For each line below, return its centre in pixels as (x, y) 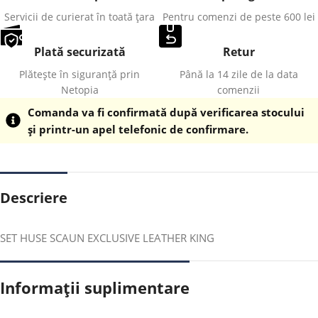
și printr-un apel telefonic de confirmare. (138, 129)
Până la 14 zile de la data (238, 74)
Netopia (79, 89)
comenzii (238, 89)
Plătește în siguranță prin (79, 74)
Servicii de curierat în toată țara (79, 16)
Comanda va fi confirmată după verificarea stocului (166, 112)
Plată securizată (79, 51)
